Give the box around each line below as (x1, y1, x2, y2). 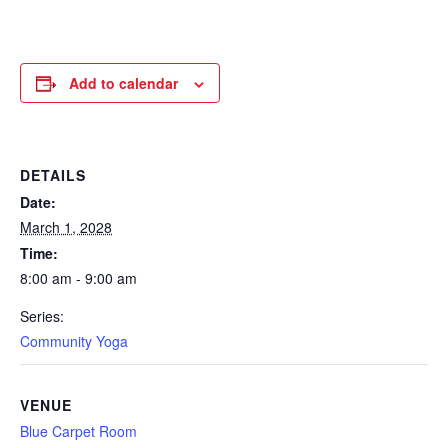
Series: (20, 306, 64, 326)
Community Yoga (20, 331, 128, 351)
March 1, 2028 (20, 217, 112, 237)
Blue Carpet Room (20, 421, 137, 441)
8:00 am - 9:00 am (20, 268, 137, 288)
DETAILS (20, 165, 86, 185)
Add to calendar (69, 73, 178, 93)
